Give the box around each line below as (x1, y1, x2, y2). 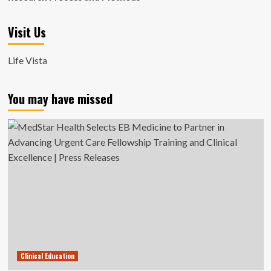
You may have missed (7, 90, 113, 108)
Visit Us (7, 23, 46, 41)
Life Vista (7, 54, 47, 66)
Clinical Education (20, 251, 74, 261)
